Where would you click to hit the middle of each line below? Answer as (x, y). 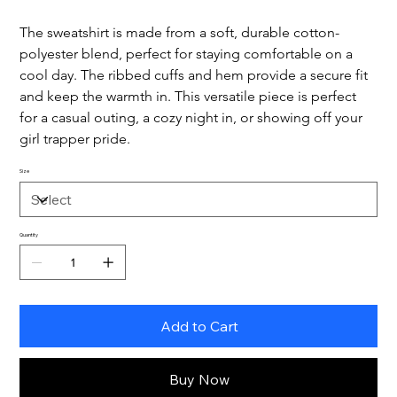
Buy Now (199, 380)
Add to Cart (199, 327)
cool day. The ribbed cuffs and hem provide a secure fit (196, 75)
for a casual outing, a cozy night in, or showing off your (193, 118)
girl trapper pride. (75, 139)
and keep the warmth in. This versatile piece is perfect (190, 97)
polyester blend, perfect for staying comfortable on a (188, 54)
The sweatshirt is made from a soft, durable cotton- (180, 33)
